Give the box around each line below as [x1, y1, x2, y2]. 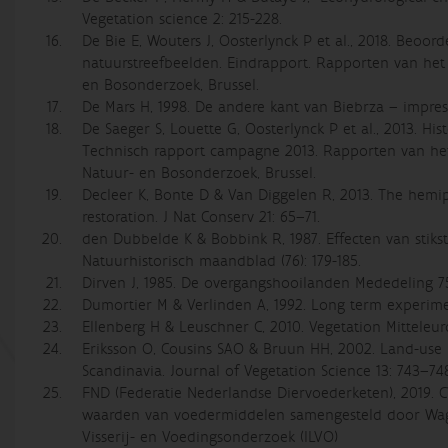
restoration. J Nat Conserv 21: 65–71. [82, 207, 321, 227]
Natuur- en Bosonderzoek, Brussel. [82, 163, 317, 183]
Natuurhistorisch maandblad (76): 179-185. [82, 251, 362, 271]
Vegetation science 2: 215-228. [82, 9, 283, 29]
